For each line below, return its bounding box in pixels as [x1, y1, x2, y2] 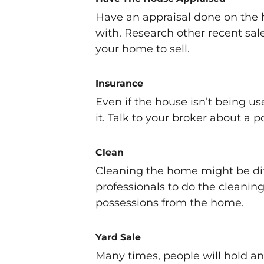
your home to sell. [95, 42, 190, 56]
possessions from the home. [95, 196, 244, 210]
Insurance [95, 78, 143, 90]
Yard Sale [95, 232, 141, 243]
